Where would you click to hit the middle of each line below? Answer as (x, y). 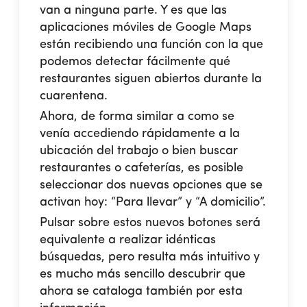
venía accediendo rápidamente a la (140, 133)
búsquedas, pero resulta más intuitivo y (150, 257)
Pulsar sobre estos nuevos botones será (150, 222)
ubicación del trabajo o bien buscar (139, 150)
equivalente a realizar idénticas (128, 240)
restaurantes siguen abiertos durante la (151, 78)
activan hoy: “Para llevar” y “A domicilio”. (153, 202)
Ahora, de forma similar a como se (137, 116)
